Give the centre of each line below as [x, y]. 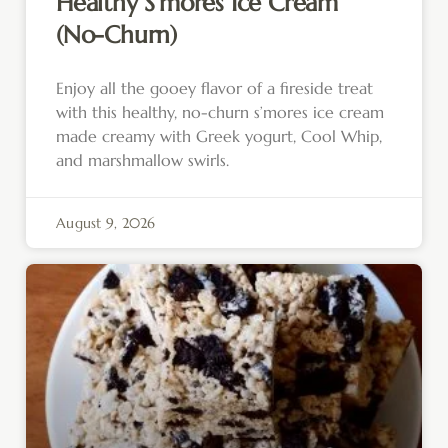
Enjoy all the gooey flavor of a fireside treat [214, 88]
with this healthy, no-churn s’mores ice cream [220, 112]
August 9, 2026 [106, 223]
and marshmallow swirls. [142, 160]
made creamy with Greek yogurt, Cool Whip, [219, 136]
